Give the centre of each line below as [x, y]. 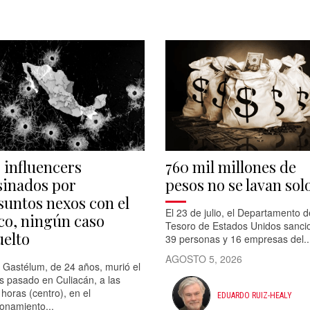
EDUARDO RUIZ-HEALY [255, 295]
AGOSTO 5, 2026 [204, 259]
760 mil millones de [231, 167]
